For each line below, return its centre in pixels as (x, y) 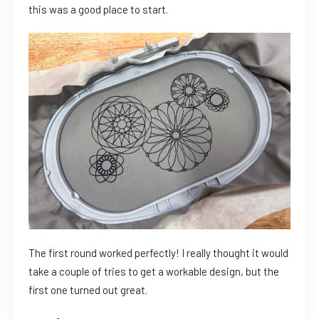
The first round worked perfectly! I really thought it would (158, 253)
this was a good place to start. (98, 10)
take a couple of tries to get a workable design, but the (154, 272)
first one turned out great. (88, 290)
